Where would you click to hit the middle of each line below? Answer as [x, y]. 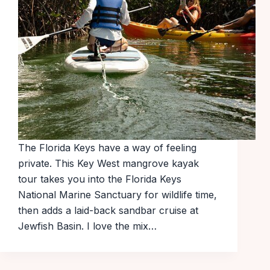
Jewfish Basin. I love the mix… [87, 226]
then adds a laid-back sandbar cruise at [108, 211]
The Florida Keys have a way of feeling [107, 148]
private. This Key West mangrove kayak [108, 164]
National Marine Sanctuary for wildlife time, [118, 195]
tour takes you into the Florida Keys [100, 179]
